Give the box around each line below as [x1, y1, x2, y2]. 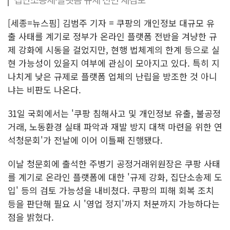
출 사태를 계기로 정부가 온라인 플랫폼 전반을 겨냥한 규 [8, 30, 217, 43]
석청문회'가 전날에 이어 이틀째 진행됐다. [8, 133, 163, 146]
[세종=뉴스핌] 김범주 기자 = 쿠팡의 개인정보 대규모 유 [8, 16, 215, 29]
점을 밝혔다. [8, 210, 54, 223]
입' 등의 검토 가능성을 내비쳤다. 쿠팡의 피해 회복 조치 [8, 184, 214, 197]
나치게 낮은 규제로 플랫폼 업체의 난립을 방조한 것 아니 [8, 70, 217, 83]
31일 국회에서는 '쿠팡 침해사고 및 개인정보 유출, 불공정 [8, 107, 221, 120]
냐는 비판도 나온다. [8, 83, 81, 96]
